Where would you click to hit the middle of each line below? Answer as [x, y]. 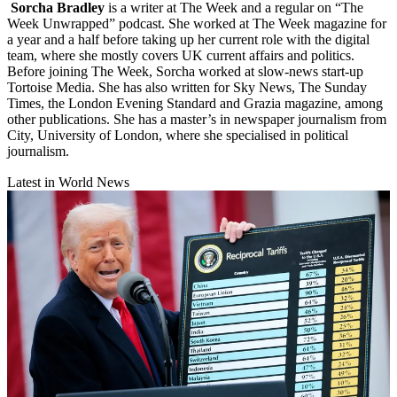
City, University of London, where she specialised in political [178, 136]
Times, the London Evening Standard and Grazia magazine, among [195, 104]
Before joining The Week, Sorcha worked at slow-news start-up [185, 72]
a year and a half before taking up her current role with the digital [188, 40]
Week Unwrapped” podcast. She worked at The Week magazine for [197, 24]
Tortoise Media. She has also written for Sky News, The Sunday [187, 88]
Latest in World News [68, 183]
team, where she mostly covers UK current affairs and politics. [181, 56]
